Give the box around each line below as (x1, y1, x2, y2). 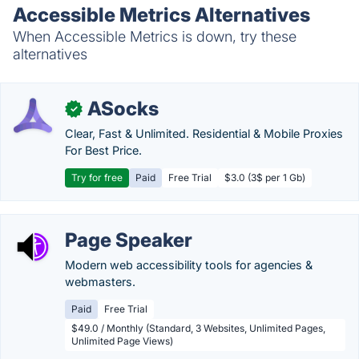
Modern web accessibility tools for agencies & (65, 258, 313, 272)
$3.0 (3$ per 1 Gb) (224, 171, 305, 184)
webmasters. (65, 275, 135, 288)
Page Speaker (65, 228, 192, 252)
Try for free (71, 171, 123, 184)
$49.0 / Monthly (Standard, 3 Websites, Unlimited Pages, (71, 322, 325, 334)
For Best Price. (65, 143, 142, 157)
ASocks (87, 97, 159, 120)
